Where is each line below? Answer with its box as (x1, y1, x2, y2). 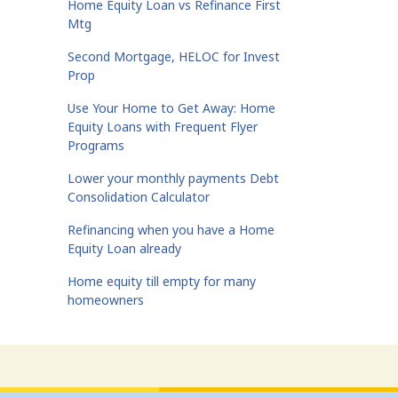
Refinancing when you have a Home (68, 221, 275, 238)
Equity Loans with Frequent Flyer (68, 118, 258, 135)
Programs (68, 137, 124, 154)
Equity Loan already (68, 240, 181, 257)
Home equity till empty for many (68, 273, 256, 290)
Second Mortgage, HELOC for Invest (68, 48, 280, 65)
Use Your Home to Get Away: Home (68, 99, 275, 116)
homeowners (68, 291, 144, 308)
